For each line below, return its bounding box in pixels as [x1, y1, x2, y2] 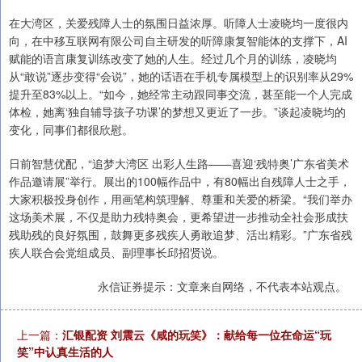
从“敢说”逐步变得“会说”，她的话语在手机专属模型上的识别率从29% [9, 68, 353, 85]
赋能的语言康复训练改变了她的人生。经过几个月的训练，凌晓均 [9, 50, 337, 67]
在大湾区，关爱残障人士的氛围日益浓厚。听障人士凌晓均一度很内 [9, 15, 348, 32]
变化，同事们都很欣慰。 [9, 121, 133, 138]
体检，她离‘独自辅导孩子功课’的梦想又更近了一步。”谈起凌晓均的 [9, 103, 346, 120]
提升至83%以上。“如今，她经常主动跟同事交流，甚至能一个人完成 [9, 86, 352, 103]
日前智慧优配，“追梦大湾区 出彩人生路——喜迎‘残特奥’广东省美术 [9, 155, 349, 172]
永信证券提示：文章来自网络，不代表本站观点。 [98, 278, 347, 295]
